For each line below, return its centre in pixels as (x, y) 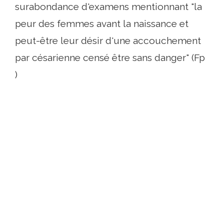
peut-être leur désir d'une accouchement (108, 41)
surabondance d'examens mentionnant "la (108, 7)
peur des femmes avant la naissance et (102, 24)
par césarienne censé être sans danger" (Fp (110, 58)
